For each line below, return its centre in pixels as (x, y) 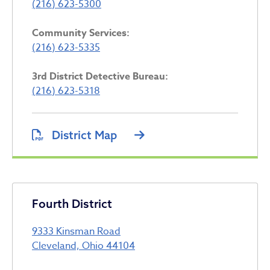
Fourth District (72, 203)
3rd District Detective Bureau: (100, 76)
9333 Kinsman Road (76, 231)
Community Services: (81, 33)
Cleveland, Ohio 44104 (83, 246)
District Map (84, 135)
